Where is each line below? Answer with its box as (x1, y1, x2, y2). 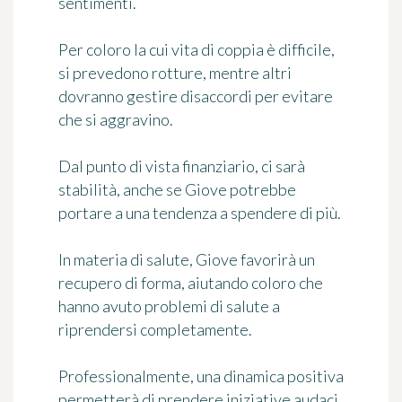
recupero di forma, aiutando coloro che (58, 273, 323, 293)
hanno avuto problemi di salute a (58, 296, 280, 316)
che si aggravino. (58, 109, 173, 129)
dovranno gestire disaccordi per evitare (58, 86, 333, 106)
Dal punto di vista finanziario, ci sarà (58, 156, 305, 176)
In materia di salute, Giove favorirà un (58, 249, 315, 269)
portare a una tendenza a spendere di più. (58, 203, 341, 223)
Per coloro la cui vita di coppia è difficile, (58, 39, 335, 59)
